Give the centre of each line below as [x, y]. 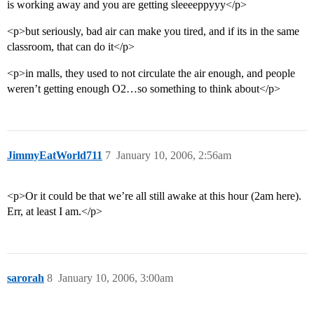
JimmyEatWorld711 [55, 156]
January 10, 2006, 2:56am [174, 156]
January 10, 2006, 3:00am [116, 278]
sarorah [26, 278]
